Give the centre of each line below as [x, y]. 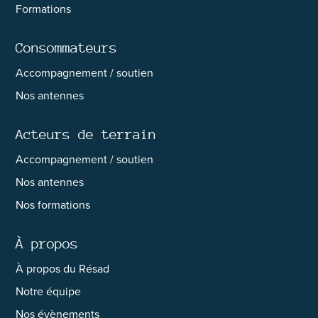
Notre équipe [49, 291]
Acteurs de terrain [86, 134]
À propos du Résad [63, 268]
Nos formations [53, 204]
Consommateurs [67, 48]
